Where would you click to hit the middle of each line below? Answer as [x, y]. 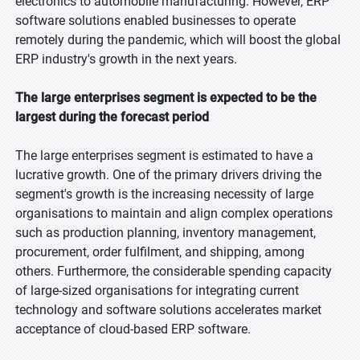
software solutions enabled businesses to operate [155, 20]
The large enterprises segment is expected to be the [166, 98]
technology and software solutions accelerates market [168, 310]
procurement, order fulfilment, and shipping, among [160, 252]
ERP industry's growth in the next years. [126, 59]
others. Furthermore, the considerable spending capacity [174, 271]
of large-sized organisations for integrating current [157, 290]
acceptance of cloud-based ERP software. [133, 329]
